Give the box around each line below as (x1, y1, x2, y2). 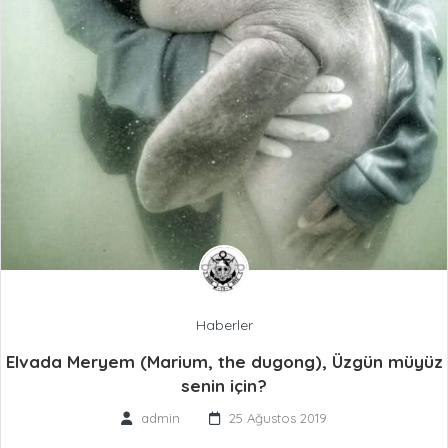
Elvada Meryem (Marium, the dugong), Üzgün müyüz (5, 351, 443, 373)
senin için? (181, 375, 267, 397)
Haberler (195, 316, 253, 335)
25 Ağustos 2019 (229, 410, 327, 427)
